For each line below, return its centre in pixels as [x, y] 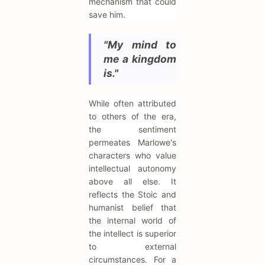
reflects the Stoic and [132, 195]
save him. [107, 15]
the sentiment [132, 130]
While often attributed [132, 104]
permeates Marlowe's [132, 143]
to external [132, 247]
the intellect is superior [132, 234]
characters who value [132, 156]
